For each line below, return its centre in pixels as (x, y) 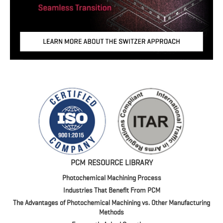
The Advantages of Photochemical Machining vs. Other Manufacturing (111, 203)
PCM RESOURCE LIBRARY (111, 163)
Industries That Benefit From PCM (111, 190)
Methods (111, 212)
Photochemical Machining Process (111, 178)
